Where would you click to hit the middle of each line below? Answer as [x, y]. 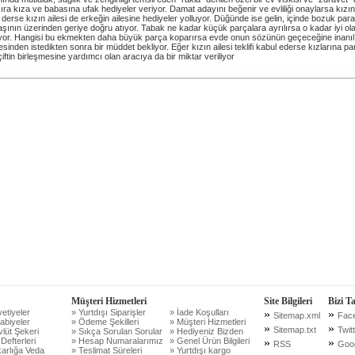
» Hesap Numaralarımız [117, 341]
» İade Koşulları [199, 312]
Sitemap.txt [294, 330]
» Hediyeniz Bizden [206, 331]
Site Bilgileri [288, 301]
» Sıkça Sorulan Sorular [116, 331]
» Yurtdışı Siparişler [108, 312]
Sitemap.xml [296, 315]
